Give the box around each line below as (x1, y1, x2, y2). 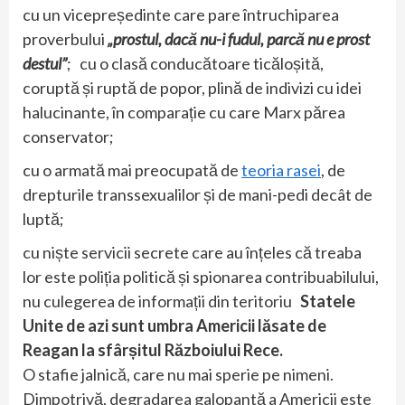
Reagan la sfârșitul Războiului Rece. (23, 339, 283, 360)
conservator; (23, 126, 119, 146)
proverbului (23, 28, 108, 49)
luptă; (23, 208, 64, 229)
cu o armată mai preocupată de (23, 159, 241, 180)
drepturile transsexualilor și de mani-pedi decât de (23, 184, 372, 204)
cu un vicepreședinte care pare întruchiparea (23, 4, 339, 24)
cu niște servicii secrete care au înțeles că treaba (23, 241, 362, 262)
